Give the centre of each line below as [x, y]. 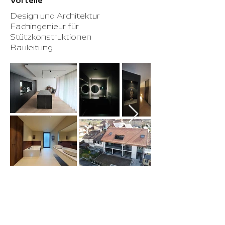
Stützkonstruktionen [51, 37]
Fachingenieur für [44, 26]
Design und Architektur [55, 16]
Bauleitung [31, 47]
